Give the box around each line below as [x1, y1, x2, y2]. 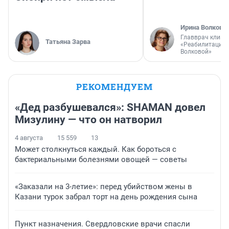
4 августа [15, 134, 43, 142]
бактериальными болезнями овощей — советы [15, 155, 187, 165]
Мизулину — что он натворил [15, 113, 162, 126]
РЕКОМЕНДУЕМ [76, 81, 153, 93]
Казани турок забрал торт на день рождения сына [15, 192, 197, 202]
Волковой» [180, 48, 212, 56]
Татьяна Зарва [45, 38, 90, 46]
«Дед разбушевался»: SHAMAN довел [15, 101, 205, 114]
